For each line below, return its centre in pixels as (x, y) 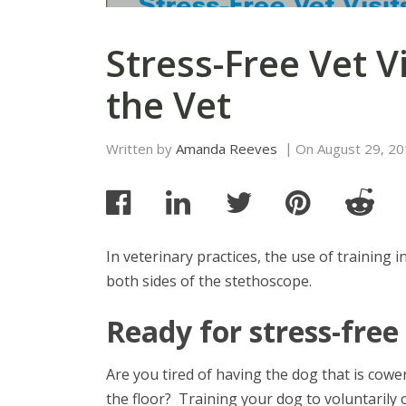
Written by (141, 149)
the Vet (169, 105)
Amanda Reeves (227, 149)
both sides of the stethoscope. (211, 281)
